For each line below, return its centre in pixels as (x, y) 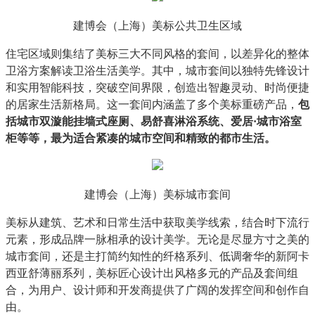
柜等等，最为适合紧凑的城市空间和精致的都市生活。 (141, 138)
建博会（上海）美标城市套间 (157, 194)
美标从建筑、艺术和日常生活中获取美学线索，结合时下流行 (157, 223)
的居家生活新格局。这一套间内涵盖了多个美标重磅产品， (152, 104)
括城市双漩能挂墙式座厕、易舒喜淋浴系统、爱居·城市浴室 (154, 121)
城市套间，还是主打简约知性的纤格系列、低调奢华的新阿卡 (157, 256)
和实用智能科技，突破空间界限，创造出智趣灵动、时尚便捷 (157, 88)
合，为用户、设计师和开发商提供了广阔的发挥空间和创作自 (157, 290)
